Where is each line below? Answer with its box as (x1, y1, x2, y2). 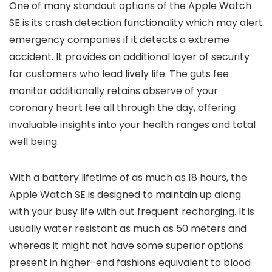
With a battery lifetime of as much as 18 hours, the (9, 171, 247, 185)
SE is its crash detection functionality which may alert (9, 16, 263, 30)
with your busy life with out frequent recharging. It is (9, 205, 254, 219)
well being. (9, 135, 59, 149)
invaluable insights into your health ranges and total (9, 118, 256, 132)
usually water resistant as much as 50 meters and (9, 222, 246, 236)
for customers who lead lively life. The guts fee (9, 67, 229, 81)
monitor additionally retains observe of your (9, 84, 218, 98)
